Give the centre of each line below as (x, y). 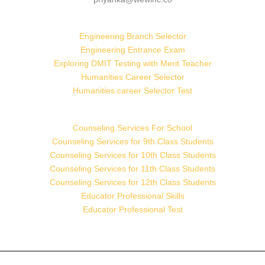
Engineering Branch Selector (132, 36)
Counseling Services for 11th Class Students (132, 168)
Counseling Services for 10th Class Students (132, 155)
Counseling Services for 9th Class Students (132, 141)
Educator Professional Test (132, 209)
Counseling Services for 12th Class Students (132, 182)
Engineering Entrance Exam (132, 50)
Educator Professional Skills (132, 195)
